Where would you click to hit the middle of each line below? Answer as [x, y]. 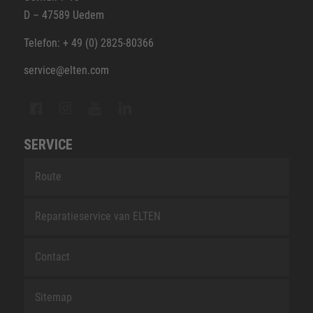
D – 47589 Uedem [64, 15]
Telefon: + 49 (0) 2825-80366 [88, 43]
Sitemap [53, 297]
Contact [52, 257]
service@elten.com [66, 71]
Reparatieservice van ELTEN [97, 217]
